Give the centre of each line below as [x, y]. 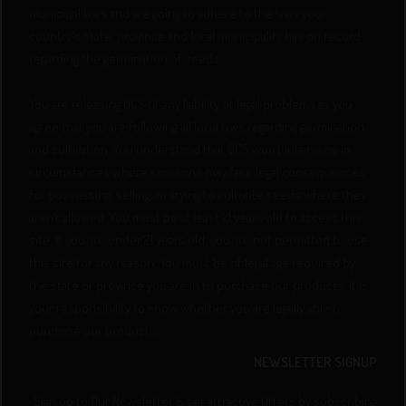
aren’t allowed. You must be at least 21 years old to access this [196, 217]
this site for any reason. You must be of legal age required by [193, 262]
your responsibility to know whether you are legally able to [187, 308]
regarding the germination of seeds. [126, 58]
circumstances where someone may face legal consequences [198, 172]
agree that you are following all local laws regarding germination [197, 126]
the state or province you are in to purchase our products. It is [199, 285]
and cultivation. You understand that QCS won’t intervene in [190, 149]
